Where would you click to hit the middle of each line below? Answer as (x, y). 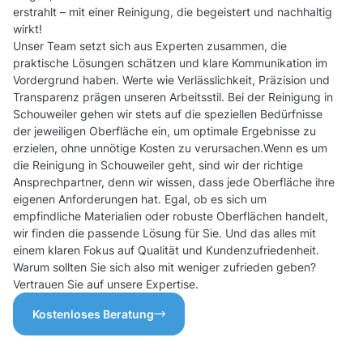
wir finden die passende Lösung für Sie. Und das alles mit (164, 233)
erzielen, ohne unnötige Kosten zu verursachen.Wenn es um (170, 148)
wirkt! (28, 29)
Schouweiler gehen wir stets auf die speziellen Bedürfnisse (168, 114)
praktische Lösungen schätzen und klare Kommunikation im (170, 63)
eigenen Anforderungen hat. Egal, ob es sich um (140, 199)
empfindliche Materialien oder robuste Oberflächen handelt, (171, 216)
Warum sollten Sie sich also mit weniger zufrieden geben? (164, 267)
